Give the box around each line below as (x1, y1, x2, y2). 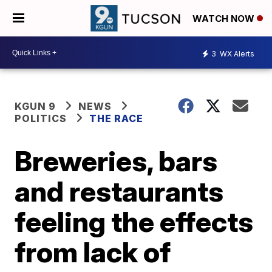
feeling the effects (15, 205, 254, 239)
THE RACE (89, 112, 146, 124)
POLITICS (15, 112, 67, 124)
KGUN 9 (15, 100, 56, 112)
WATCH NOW (192, 13, 257, 25)
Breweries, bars (15, 144, 218, 178)
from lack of (15, 235, 171, 269)
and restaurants (15, 174, 224, 208)
